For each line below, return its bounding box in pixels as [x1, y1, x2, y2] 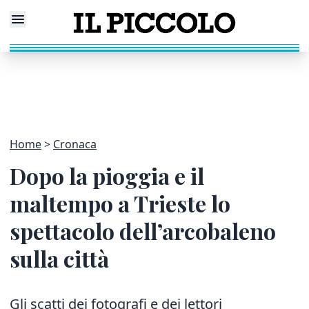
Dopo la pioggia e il [10, 161, 204, 190]
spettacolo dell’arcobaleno [10, 216, 276, 246]
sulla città [10, 243, 109, 273]
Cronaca [53, 137, 97, 152]
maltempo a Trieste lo [10, 188, 230, 218]
